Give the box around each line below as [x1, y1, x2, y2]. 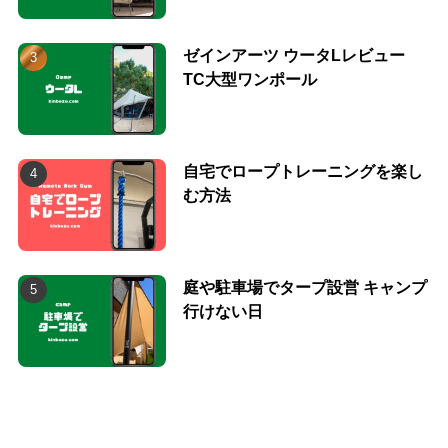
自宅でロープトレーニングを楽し [182, 162, 423, 181]
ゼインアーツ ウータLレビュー [182, 46, 405, 65]
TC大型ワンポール [182, 70, 317, 89]
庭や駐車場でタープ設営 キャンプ [182, 277, 427, 296]
